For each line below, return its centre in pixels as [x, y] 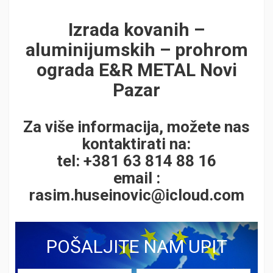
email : [136, 178]
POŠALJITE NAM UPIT [136, 247]
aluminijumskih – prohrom [136, 50]
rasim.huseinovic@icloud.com [136, 195]
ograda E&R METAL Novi [136, 70]
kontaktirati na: [136, 144]
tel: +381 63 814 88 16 [136, 161]
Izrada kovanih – [136, 30]
